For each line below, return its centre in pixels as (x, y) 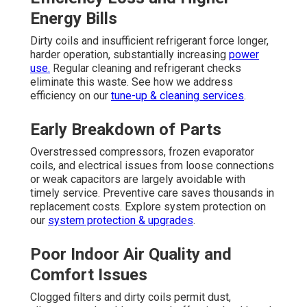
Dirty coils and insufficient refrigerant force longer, (149, 40)
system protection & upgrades (121, 220)
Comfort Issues (89, 274)
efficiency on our (71, 95)
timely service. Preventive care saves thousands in (152, 193)
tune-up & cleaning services (177, 95)
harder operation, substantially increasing (130, 54)
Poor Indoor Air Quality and (131, 254)
